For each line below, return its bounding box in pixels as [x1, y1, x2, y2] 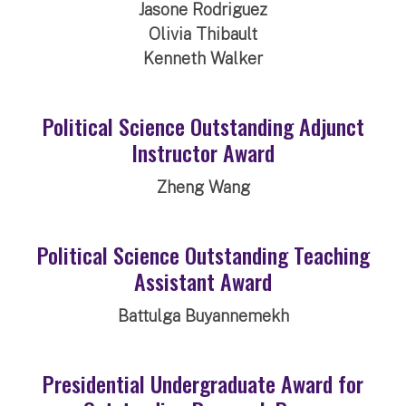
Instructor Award [131, 135, 275, 169]
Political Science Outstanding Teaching [36, 237, 370, 271]
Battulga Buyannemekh [117, 305, 289, 325]
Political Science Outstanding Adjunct [42, 109, 364, 142]
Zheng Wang [156, 177, 250, 197]
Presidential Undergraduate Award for [43, 366, 363, 400]
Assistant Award [134, 264, 272, 297]
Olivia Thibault [149, 24, 257, 43]
